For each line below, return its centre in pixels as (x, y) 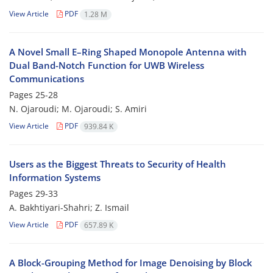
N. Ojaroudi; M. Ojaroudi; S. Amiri (78, 109)
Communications (47, 79)
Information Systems (55, 178)
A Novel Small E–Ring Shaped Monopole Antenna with (128, 52)
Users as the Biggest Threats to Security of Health (118, 164)
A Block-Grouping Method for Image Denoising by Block (131, 263)
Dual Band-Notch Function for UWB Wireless (107, 66)
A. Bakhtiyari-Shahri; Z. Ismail (69, 208)
